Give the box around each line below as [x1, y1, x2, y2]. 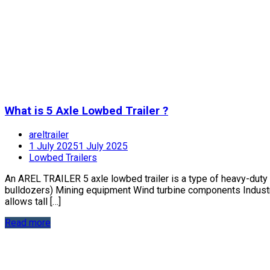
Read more [5, 217, 51, 229]
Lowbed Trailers [29, 152, 97, 164]
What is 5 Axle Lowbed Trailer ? [5, 104, 168, 118]
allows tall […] [5, 196, 61, 208]
